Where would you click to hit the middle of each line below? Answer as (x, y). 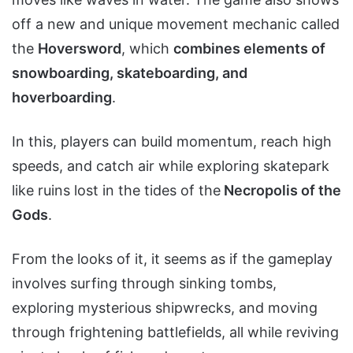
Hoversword (80, 48)
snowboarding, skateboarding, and (130, 72)
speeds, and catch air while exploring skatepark (171, 165)
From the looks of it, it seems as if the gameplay (172, 258)
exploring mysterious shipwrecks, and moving (165, 307)
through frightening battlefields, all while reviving (175, 332)
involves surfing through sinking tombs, (144, 283)
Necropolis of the (281, 190)
